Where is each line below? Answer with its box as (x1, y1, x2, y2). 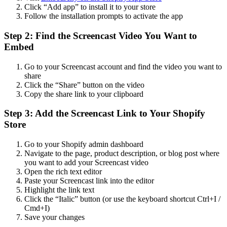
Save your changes (24, 212, 85, 221)
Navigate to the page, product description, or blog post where (24, 148, 219, 158)
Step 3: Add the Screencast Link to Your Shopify (4, 108, 205, 119)
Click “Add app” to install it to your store (24, 3, 156, 12)
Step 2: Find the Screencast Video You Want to (4, 30, 197, 41)
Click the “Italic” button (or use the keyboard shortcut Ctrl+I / (24, 194, 220, 203)
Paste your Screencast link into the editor (24, 176, 154, 185)
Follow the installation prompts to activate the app (24, 12, 183, 21)
